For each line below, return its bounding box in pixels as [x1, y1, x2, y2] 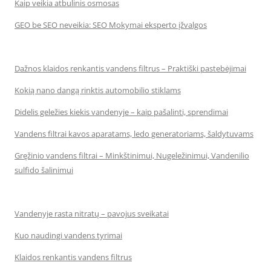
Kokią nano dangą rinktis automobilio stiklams [15, 85, 181, 96]
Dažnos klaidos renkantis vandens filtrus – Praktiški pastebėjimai [15, 63, 246, 74]
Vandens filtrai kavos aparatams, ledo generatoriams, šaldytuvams [15, 128, 253, 139]
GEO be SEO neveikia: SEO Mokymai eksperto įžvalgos [15, 19, 207, 30]
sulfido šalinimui [15, 165, 73, 175]
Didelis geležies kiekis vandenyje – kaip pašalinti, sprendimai [15, 106, 228, 117]
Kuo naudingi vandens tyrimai [15, 230, 122, 241]
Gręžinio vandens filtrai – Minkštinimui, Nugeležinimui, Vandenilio [15, 150, 249, 161]
